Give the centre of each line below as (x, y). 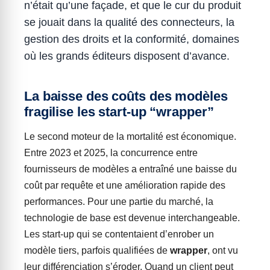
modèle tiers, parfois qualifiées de (97, 250)
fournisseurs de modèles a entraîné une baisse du (130, 169)
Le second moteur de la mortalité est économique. (130, 137)
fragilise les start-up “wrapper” (119, 112)
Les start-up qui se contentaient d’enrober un (119, 234)
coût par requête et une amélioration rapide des (125, 185)
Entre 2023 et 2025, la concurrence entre (111, 153)
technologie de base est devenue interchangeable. (132, 218)
